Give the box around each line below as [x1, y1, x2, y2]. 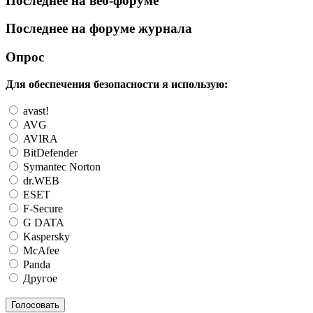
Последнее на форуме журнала [6, 21, 192, 36]
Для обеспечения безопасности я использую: [6, 78, 228, 90]
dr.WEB [20, 174, 59, 187]
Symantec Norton [20, 160, 101, 173]
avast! [20, 104, 49, 117]
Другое [20, 272, 57, 284]
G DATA [20, 216, 64, 228]
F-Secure [20, 202, 63, 214]
